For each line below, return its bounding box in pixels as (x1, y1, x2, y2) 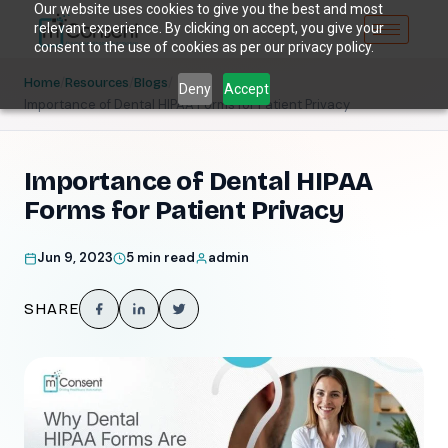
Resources (65, 75, 129, 92)
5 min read (126, 249, 195, 267)
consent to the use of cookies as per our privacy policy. (33, 39, 374, 55)
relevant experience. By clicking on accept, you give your (33, 20, 384, 36)
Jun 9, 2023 (37, 249, 113, 267)
